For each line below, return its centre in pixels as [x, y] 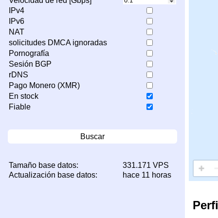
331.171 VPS [146, 165]
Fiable [20, 107]
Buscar [92, 136]
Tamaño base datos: [44, 165]
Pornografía [29, 54]
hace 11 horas [147, 175]
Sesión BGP [30, 64]
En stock [24, 96]
